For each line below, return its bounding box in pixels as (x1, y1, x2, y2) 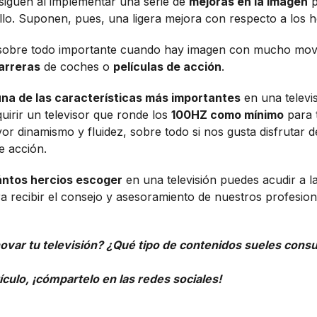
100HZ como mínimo (171, 108, 284, 122)
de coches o (40, 59, 114, 74)
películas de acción (113, 59, 222, 74)
